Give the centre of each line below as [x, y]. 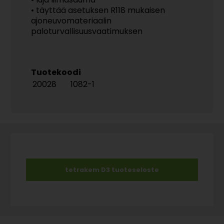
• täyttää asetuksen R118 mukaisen [98, 10]
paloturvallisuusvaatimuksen [87, 31]
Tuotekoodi [56, 72]
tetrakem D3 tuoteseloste [112, 170]
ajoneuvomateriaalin [71, 21]
